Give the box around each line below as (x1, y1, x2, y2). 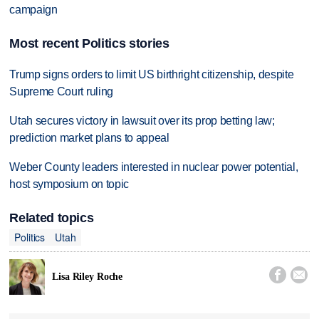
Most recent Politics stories (9, 36, 169, 51)
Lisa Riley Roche (52, 271, 123, 282)
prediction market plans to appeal (9, 132, 169, 145)
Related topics (9, 211, 94, 226)
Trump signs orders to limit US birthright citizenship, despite (9, 68, 294, 81)
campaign (9, 4, 58, 16)
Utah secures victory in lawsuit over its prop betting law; (9, 115, 275, 127)
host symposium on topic (9, 178, 129, 191)
